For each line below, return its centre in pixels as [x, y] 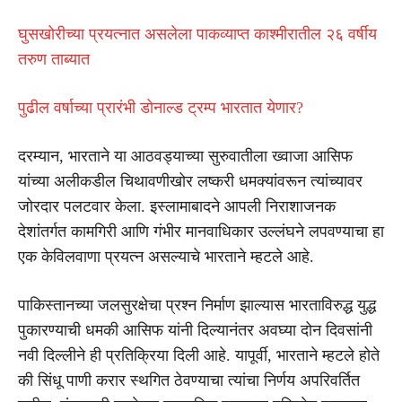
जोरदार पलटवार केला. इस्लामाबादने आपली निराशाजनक [177, 206]
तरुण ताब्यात [54, 59]
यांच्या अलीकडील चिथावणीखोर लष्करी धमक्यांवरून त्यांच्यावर [190, 181]
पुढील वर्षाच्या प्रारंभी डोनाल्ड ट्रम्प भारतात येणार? [161, 107]
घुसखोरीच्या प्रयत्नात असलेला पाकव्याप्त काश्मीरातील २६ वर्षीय [197, 34]
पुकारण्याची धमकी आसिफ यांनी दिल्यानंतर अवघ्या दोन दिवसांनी [195, 330]
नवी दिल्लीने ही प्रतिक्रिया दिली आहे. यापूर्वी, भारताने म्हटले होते [199, 355]
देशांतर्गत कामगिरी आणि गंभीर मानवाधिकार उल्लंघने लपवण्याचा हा [201, 231]
